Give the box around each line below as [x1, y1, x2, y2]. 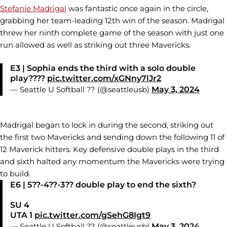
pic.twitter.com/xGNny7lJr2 [47, 73, 161, 83]
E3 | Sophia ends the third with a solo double [10, 63, 196, 73]
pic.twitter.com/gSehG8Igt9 [34, 210, 150, 220]
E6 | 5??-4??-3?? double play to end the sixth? [10, 180, 196, 190]
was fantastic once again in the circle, [66, 3, 208, 13]
